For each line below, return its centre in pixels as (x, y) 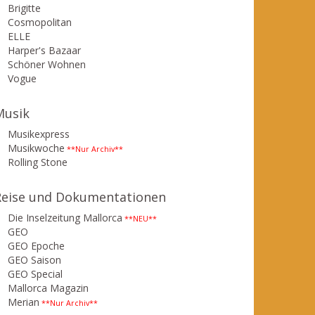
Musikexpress (39, 134)
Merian (24, 302)
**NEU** (140, 219)
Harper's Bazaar (44, 50)
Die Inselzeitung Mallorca (65, 218)
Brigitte (24, 8)
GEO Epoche (36, 246)
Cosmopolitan (40, 22)
